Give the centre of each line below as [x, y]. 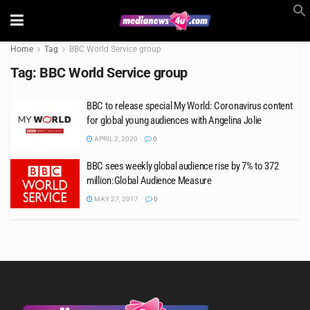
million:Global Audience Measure [149, 180]
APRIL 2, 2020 [115, 139]
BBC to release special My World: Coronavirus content [190, 106]
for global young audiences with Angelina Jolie [174, 120]
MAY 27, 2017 [116, 199]
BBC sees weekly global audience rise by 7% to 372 [183, 166]
